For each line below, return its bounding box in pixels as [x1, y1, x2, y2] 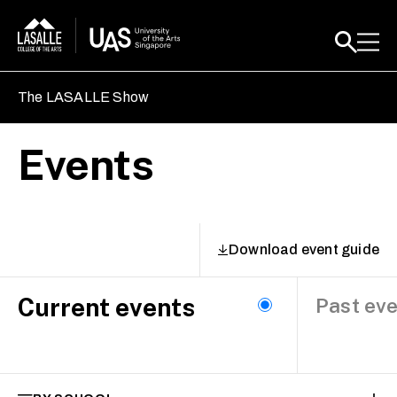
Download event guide [229, 242, 379, 257]
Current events [18, 292, 195, 322]
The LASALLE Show [18, 90, 150, 105]
